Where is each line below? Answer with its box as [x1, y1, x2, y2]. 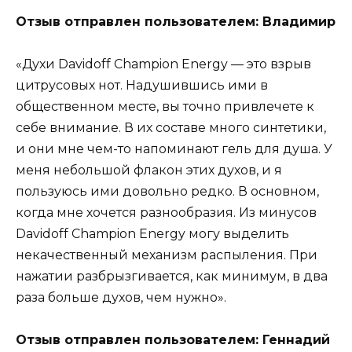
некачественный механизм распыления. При [16, 247, 317, 263]
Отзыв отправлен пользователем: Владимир [16, 14, 335, 30]
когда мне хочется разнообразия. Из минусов [16, 205, 317, 221]
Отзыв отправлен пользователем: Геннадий [16, 332, 330, 348]
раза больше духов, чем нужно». [16, 290, 226, 306]
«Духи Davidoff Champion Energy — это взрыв [16, 57, 311, 72]
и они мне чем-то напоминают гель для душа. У [16, 141, 332, 157]
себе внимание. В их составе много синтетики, [16, 120, 326, 136]
